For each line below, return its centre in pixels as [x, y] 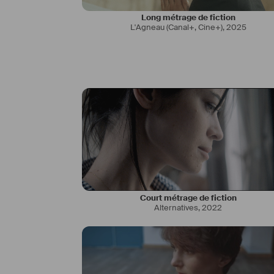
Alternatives [176, 207]
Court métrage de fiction [188, 198]
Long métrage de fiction [188, 18]
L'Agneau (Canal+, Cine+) [176, 28]
